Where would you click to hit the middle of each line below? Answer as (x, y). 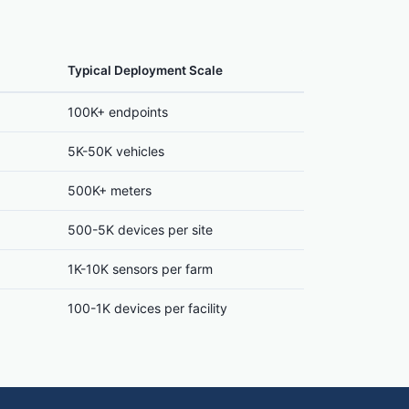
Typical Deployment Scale (145, 70)
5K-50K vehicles (116, 151)
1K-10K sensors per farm (140, 269)
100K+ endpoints (118, 112)
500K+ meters (110, 190)
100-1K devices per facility (147, 308)
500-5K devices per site (140, 230)
